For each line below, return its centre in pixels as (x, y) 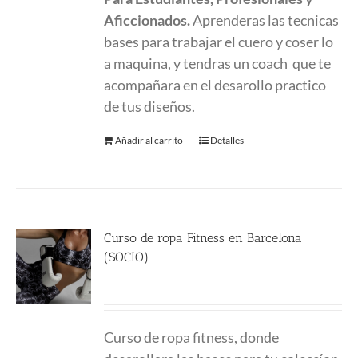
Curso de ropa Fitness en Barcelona (203, 238)
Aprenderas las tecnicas (266, 20)
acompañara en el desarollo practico (215, 85)
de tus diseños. (150, 106)
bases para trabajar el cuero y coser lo (219, 42)
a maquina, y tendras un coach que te (218, 63)
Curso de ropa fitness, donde (192, 337)
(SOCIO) (127, 257)
